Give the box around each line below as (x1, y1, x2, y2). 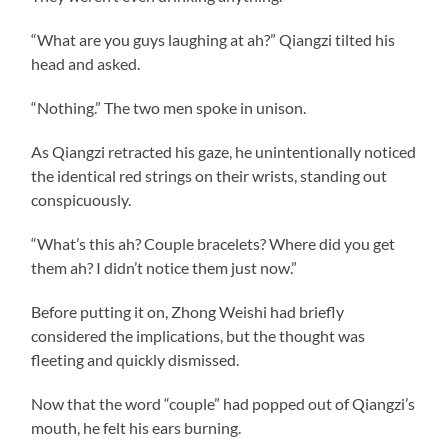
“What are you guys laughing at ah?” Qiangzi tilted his (31, 29, 396, 49)
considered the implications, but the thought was (31, 325, 366, 345)
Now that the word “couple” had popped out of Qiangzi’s (31, 393, 416, 413)
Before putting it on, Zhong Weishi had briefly (31, 301, 345, 321)
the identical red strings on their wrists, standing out (31, 165, 388, 185)
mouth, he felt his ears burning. (31, 417, 242, 437)
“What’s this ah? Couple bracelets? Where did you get (31, 233, 396, 253)
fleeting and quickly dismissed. (31, 349, 240, 369)
